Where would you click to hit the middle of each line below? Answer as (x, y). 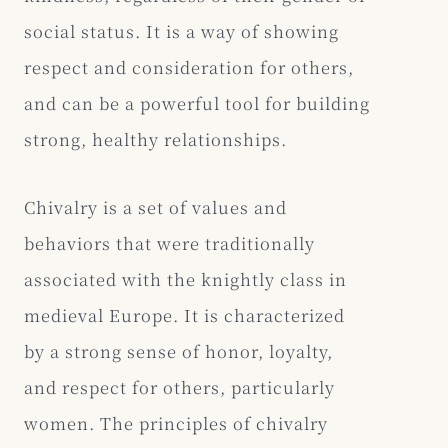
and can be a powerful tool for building (197, 103)
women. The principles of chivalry (176, 423)
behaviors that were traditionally (169, 243)
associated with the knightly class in (185, 279)
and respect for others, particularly (179, 387)
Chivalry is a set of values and (155, 207)
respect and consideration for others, (189, 67)
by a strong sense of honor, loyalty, (178, 351)
